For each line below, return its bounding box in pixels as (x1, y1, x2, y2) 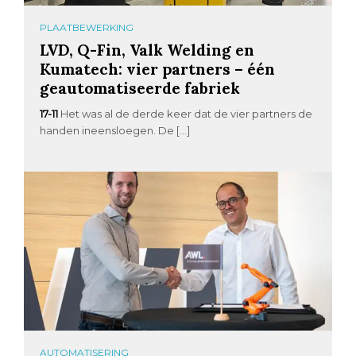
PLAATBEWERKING (40, 21, 134, 34)
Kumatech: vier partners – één (40, 59, 276, 79)
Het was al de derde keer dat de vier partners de (60, 107, 313, 121)
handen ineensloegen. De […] (40, 124, 191, 137)
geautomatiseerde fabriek (40, 78, 241, 99)
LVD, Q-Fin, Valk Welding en (40, 40, 255, 60)
